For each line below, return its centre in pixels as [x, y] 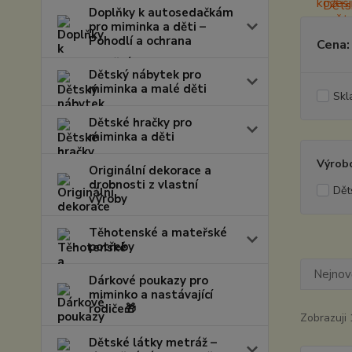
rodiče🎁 [112, 309]
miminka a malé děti [148, 89]
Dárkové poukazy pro [148, 280]
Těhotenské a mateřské [158, 233]
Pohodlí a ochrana [140, 41]
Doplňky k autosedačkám [161, 13]
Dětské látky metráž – [153, 343]
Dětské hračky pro [140, 123]
